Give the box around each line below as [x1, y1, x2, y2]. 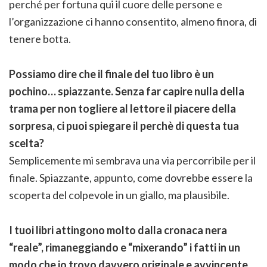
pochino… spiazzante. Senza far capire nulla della [9, 85, 244, 98]
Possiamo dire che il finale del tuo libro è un [9, 67, 214, 81]
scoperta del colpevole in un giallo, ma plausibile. [9, 188, 229, 202]
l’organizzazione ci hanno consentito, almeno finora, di [9, 15, 257, 29]
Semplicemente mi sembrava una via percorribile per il [9, 154, 256, 167]
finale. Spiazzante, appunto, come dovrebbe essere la [9, 171, 253, 185]
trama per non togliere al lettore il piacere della [9, 102, 236, 116]
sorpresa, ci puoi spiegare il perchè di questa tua [9, 119, 239, 133]
